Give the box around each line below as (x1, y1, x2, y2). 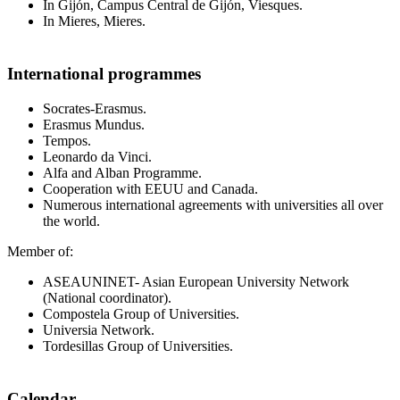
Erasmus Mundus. (43, 116, 145, 132)
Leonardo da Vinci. (43, 148, 152, 164)
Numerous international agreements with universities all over (43, 196, 383, 212)
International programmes (7, 64, 201, 84)
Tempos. (43, 132, 91, 148)
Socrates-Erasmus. (43, 100, 146, 116)
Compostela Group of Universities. (43, 305, 239, 321)
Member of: (7, 243, 73, 259)
